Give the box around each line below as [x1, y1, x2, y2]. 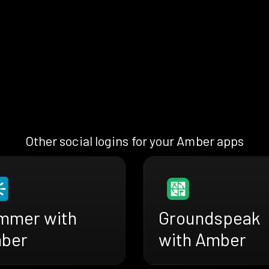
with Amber [159, 228, 246, 250]
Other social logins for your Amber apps [25, 133, 244, 149]
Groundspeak [159, 207, 261, 229]
